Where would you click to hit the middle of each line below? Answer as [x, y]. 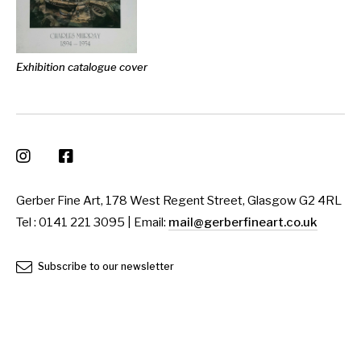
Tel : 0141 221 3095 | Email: [92, 222]
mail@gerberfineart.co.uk [243, 222]
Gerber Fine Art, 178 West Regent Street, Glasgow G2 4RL [179, 200]
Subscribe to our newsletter [105, 266]
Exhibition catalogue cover [82, 67]
